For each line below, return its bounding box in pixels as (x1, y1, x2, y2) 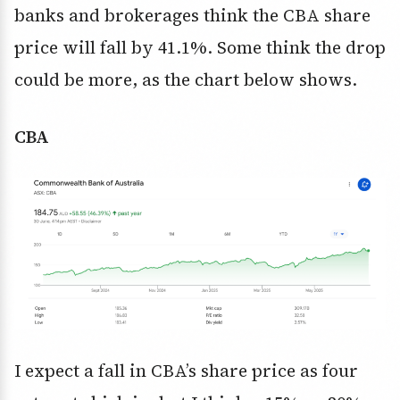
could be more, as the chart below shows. (14, 68, 357, 92)
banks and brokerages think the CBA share (14, 4, 371, 28)
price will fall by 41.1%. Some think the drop (14, 36, 386, 60)
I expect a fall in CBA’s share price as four (14, 358, 358, 382)
